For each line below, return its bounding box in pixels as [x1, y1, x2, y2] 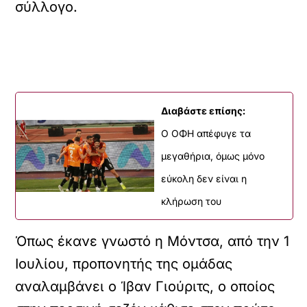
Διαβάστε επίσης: [161, 105, 245, 116]
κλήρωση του [161, 195, 221, 207]
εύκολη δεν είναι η [161, 173, 247, 184]
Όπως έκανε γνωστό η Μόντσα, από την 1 [15, 233, 290, 249]
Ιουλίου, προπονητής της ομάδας [15, 256, 233, 272]
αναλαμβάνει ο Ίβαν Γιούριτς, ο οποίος [15, 278, 275, 295]
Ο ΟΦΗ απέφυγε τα [161, 127, 251, 139]
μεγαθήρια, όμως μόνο [161, 150, 265, 162]
